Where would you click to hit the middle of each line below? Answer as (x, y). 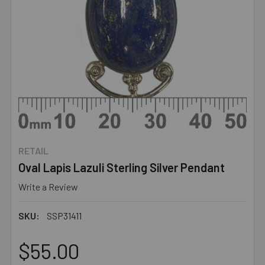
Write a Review (48, 186)
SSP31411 (64, 215)
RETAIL (33, 151)
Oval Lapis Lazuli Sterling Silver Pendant (122, 167)
